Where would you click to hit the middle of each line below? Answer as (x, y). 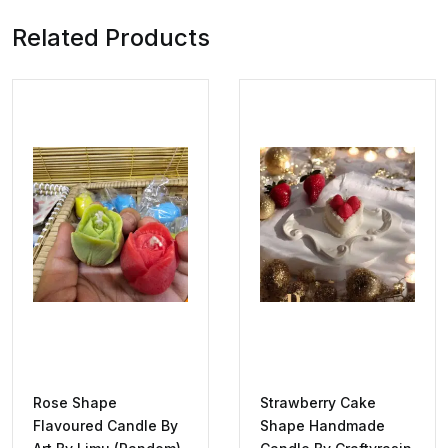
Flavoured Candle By (105, 426)
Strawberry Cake (318, 403)
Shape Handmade (322, 426)
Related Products (111, 38)
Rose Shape (75, 403)
